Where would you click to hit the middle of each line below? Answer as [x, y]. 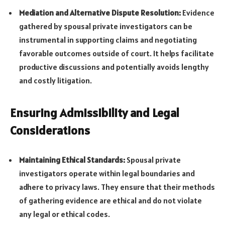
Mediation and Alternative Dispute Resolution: [101, 13]
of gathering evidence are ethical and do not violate [110, 201]
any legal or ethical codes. [65, 214]
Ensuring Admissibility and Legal [95, 113]
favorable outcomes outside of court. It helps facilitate [117, 53]
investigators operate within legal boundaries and [107, 174]
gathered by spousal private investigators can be [106, 26]
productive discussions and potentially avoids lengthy [114, 67]
